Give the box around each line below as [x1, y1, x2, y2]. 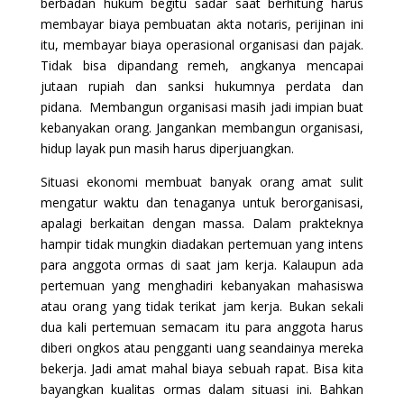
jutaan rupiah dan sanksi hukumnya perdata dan [40, 77, 364, 95]
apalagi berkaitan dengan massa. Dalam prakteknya [40, 214, 364, 232]
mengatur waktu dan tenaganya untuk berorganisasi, [40, 193, 364, 211]
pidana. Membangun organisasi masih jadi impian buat [40, 97, 364, 115]
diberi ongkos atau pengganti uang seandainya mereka [40, 338, 364, 356]
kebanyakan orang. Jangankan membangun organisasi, [40, 118, 364, 136]
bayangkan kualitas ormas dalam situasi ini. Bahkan [40, 380, 364, 398]
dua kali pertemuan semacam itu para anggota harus [40, 317, 364, 335]
